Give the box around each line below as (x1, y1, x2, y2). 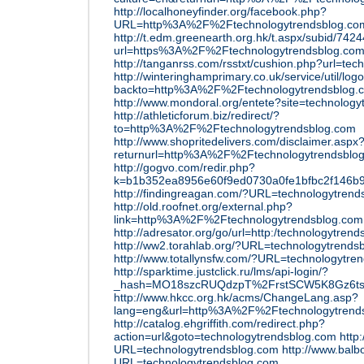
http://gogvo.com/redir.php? (114, 161, 255, 174)
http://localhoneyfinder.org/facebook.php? (114, 5, 327, 18)
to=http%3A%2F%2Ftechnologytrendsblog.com (114, 122, 356, 135)
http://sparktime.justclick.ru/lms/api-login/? (114, 265, 328, 278)
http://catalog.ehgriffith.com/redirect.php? (114, 317, 325, 330)
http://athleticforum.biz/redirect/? (114, 109, 279, 122)
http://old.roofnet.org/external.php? (114, 200, 292, 213)
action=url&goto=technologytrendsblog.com (114, 330, 336, 343)
